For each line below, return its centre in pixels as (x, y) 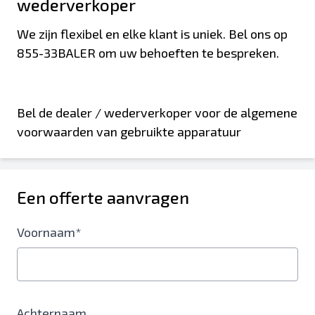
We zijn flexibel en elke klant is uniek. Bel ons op (152, 34)
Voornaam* (49, 232)
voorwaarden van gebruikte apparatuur (129, 131)
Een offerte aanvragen (103, 197)
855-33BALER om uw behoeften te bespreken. (148, 53)
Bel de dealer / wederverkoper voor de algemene (157, 112)
